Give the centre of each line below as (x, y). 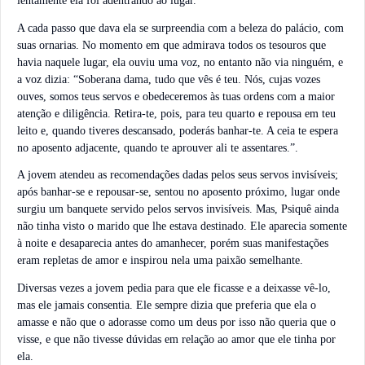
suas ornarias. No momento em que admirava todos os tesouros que (172, 45)
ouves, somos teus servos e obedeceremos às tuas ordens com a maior (176, 96)
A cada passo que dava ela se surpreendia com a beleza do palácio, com (180, 28)
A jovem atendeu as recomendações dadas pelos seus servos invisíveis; (178, 175)
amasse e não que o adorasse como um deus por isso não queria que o (176, 322)
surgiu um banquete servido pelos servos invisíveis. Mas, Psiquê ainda (178, 209)
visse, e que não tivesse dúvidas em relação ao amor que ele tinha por (176, 339)
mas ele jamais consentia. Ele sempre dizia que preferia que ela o (167, 305)
